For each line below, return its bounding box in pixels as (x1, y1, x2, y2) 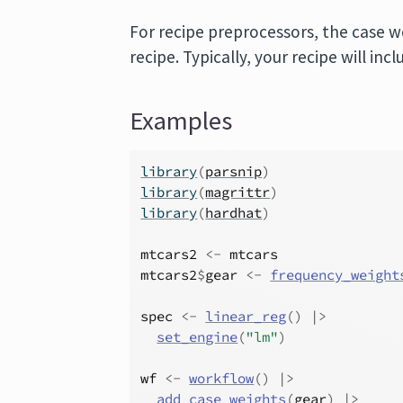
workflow (189, 370, 255, 387)
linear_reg (205, 308, 287, 325)
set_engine (157, 328, 238, 345)
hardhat (205, 204, 263, 221)
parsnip (205, 163, 263, 180)
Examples (130, 104, 233, 137)
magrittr (205, 184, 271, 201)
